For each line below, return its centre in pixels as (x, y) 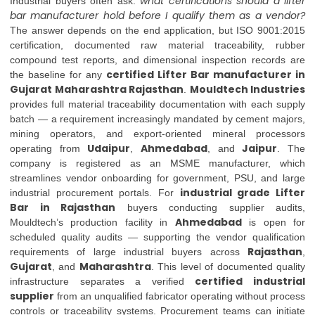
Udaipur (109, 148)
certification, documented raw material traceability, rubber (157, 45)
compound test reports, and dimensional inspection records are (157, 60)
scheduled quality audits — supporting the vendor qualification (157, 237)
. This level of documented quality (228, 266)
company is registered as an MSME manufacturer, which (157, 163)
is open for (274, 222)
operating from (49, 148)
